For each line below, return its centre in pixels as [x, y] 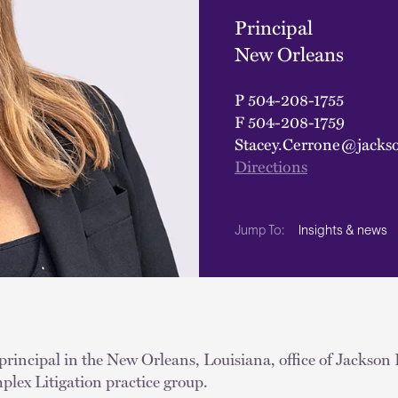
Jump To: [259, 232]
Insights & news [343, 231]
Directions [271, 166]
